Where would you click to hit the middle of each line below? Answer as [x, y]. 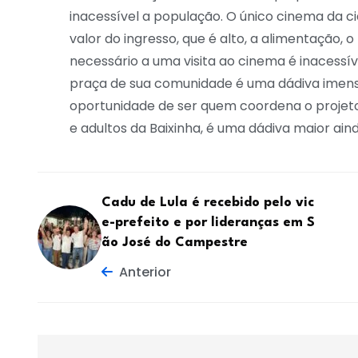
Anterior [145, 272]
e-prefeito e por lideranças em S [208, 223]
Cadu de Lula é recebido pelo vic [208, 203]
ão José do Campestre [175, 243]
